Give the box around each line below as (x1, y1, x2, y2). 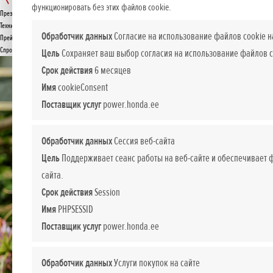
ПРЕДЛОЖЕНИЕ (92, 18, 138, 30)
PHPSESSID (56, 202, 93, 216)
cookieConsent (56, 80, 108, 94)
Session (93, 185, 120, 199)
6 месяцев (93, 63, 131, 77)
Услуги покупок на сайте (112, 256, 200, 269)
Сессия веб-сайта (112, 134, 175, 147)
